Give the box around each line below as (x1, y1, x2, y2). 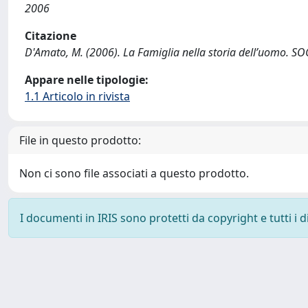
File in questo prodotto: (19, 133, 141, 148)
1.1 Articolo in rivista (25, 89, 130, 104)
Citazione (25, 28, 76, 43)
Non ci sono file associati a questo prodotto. (19, 166, 249, 181)
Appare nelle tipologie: (25, 72, 148, 87)
